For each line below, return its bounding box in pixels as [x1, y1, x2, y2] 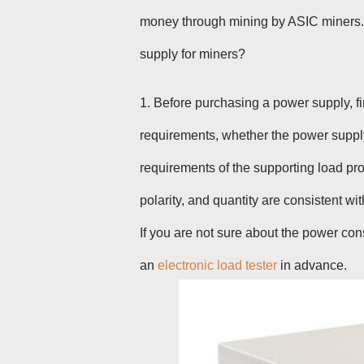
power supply [273, 96, 349, 110]
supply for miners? [140, 47, 245, 61]
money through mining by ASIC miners [140, 15, 361, 28]
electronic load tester [158, 258, 277, 272]
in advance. [277, 258, 347, 272]
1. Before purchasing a [140, 96, 273, 110]
